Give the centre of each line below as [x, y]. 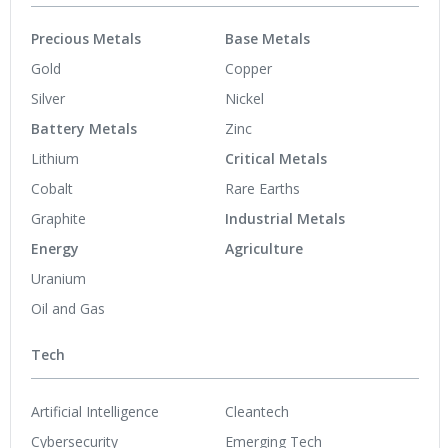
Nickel [244, 99]
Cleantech [257, 411]
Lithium [55, 159]
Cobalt [52, 189]
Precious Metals [86, 39]
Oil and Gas [68, 309]
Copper [248, 69]
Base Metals [267, 39]
